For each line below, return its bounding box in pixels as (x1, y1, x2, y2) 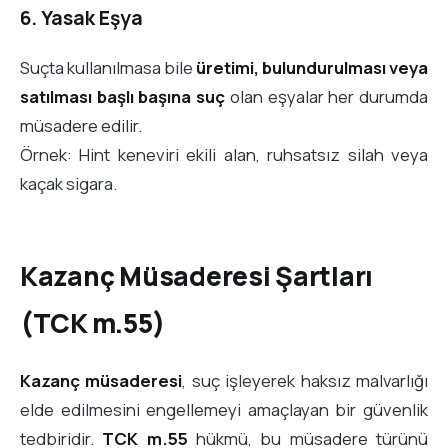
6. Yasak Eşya (20, 4, 143, 31)
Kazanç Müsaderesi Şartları (20, 258, 374, 295)
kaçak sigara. (20, 172, 117, 196)
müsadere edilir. (20, 114, 142, 138)
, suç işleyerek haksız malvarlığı (182, 368, 429, 392)
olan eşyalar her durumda (225, 85, 429, 109)
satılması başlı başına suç (20, 85, 226, 109)
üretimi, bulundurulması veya (196, 56, 428, 80)
